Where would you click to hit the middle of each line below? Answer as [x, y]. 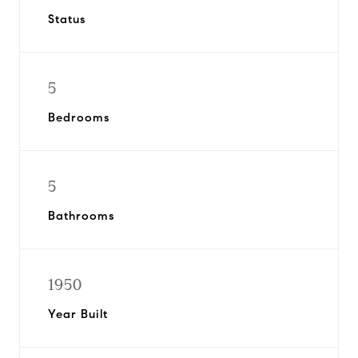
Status [67, 19]
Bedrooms [79, 117]
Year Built [78, 314]
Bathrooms [81, 216]
